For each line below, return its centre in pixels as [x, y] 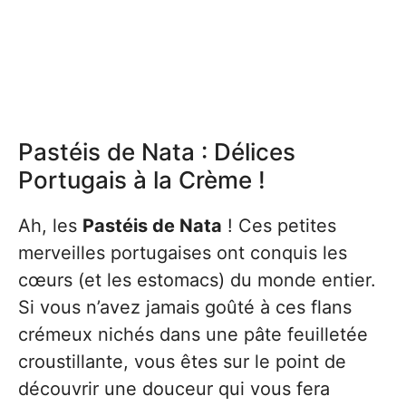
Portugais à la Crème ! [142, 180]
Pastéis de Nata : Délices [157, 152]
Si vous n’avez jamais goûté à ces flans [185, 307]
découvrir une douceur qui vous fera [174, 389]
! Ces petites [279, 226]
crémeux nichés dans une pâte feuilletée [193, 334]
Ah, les [50, 226]
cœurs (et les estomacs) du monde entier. [197, 280]
